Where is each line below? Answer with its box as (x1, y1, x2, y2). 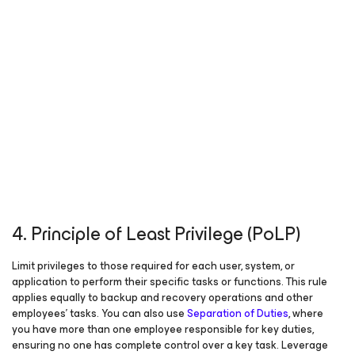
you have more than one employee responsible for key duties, (12, 320, 314, 338)
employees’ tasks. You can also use (12, 304, 185, 323)
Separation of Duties (185, 304, 288, 323)
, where (288, 304, 323, 323)
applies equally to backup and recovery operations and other (12, 288, 313, 307)
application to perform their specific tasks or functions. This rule (12, 273, 327, 291)
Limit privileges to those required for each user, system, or (12, 257, 295, 275)
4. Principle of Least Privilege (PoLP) (12, 218, 300, 250)
